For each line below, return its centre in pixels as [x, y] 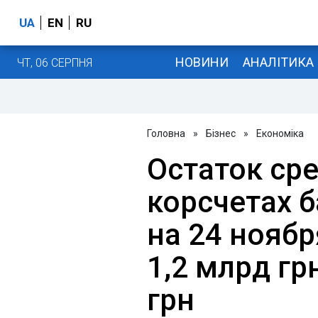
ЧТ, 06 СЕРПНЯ [55, 62]
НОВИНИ [202, 62]
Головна [166, 133]
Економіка [280, 133]
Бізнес [221, 133]
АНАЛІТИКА [278, 62]
